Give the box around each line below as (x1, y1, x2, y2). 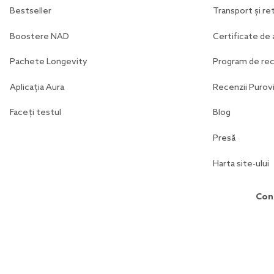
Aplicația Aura (10, 82, 64, 93)
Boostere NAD (10, 31, 69, 42)
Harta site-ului (213, 158, 269, 169)
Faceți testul (10, 108, 61, 119)
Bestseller (10, 6, 51, 17)
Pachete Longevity (10, 57, 87, 68)
